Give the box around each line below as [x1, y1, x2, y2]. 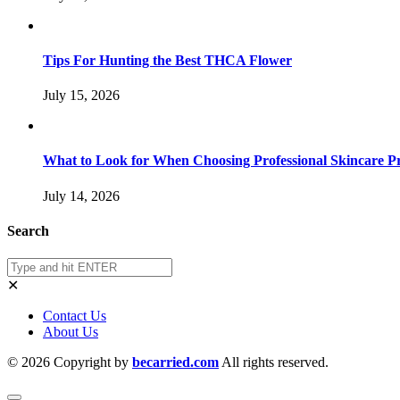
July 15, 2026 [43, 87, 120, 104]
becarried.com [132, 354, 219, 371]
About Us [43, 324, 98, 340]
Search [7, 222, 49, 238]
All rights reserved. [219, 354, 329, 371]
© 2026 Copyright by [7, 354, 132, 371]
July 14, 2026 [43, 187, 120, 204]
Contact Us [43, 308, 106, 324]
